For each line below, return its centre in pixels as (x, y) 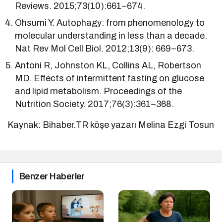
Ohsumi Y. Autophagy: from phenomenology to (110, 23)
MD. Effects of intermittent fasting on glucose (110, 78)
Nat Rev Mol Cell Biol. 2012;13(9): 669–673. (105, 48)
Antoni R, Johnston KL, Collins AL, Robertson (108, 65)
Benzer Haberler (52, 176)
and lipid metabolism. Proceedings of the (99, 91)
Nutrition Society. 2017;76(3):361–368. (95, 104)
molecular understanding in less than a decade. (111, 35)
